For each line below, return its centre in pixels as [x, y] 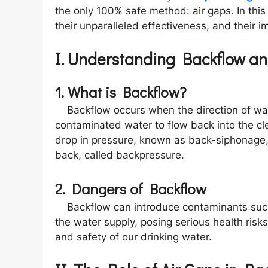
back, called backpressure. [120, 155]
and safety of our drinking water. [133, 237]
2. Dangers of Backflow [131, 189]
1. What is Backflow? [121, 92]
